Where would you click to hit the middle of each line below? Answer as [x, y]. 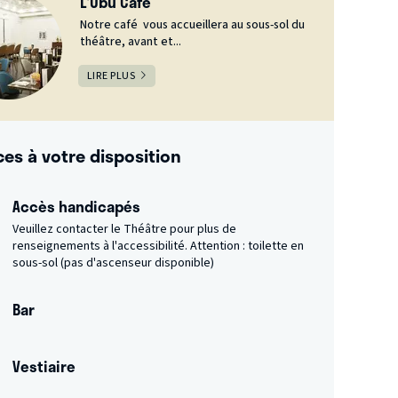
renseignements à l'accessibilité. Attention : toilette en [158, 246]
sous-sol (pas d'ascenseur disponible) [113, 263]
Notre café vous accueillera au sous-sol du [192, 24]
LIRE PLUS [111, 76]
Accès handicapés [76, 206]
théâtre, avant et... [130, 41]
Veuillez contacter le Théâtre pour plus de [124, 229]
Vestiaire [44, 366]
